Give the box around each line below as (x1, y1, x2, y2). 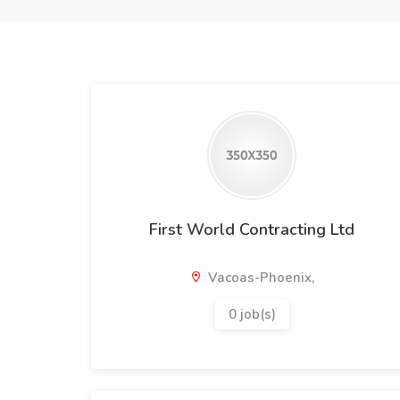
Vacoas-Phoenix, (204, 269, 314, 287)
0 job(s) (228, 305, 276, 323)
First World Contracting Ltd (149, 219, 354, 240)
